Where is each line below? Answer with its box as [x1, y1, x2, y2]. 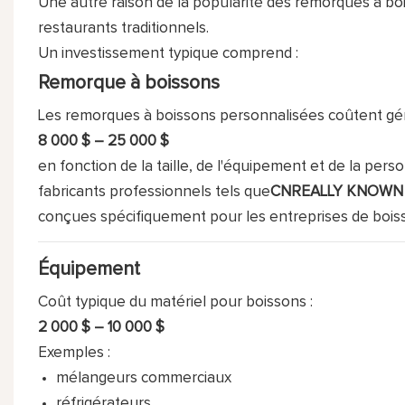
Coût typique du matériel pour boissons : [37, 294, 313, 310]
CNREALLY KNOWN [269, 184, 403, 200]
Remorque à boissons [37, 72, 220, 92]
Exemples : [37, 344, 110, 361]
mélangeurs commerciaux [56, 370, 232, 386]
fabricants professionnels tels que [37, 184, 270, 200]
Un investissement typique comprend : [37, 45, 298, 61]
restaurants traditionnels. [37, 20, 209, 36]
